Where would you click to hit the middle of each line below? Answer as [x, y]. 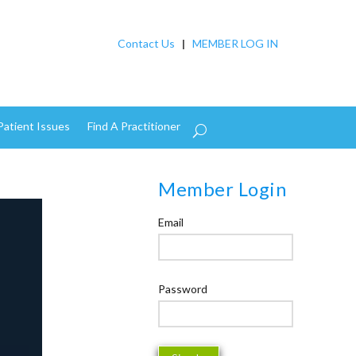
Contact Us [146, 43]
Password [183, 288]
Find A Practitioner [133, 126]
